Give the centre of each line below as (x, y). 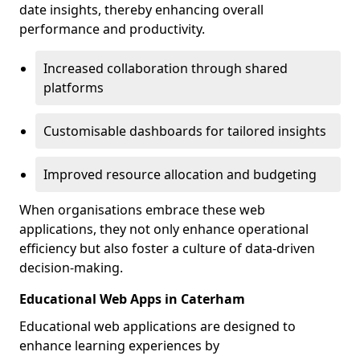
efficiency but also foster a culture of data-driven (167, 248)
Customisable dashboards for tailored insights (185, 131)
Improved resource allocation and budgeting (180, 174)
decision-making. (71, 268)
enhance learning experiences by (119, 346)
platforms (74, 88)
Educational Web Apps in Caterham (132, 299)
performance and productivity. (112, 29)
